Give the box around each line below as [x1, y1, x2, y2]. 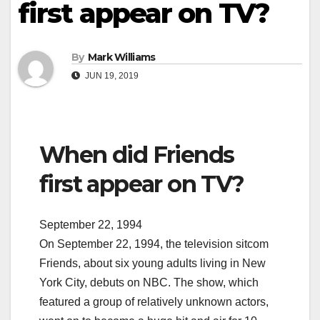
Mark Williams [87, 51, 156, 64]
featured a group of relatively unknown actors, [39, 295, 269, 308]
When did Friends [39, 141, 234, 169]
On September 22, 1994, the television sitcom [39, 237, 269, 250]
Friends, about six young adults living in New [39, 256, 266, 269]
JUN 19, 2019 [83, 71, 139, 81]
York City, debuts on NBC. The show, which [39, 276, 259, 289]
